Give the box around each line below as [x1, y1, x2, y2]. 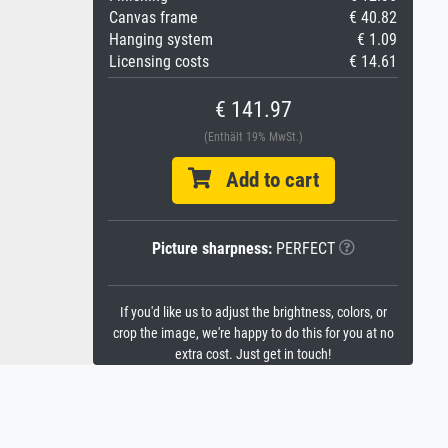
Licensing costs [109, 52, 209, 71]
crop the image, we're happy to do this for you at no [112, 325, 394, 342]
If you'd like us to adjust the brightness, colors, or [119, 304, 387, 321]
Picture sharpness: [151, 239, 272, 258]
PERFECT [271, 239, 335, 258]
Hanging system [109, 30, 213, 49]
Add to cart [210, 168, 319, 192]
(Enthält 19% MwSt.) [203, 130, 303, 144]
